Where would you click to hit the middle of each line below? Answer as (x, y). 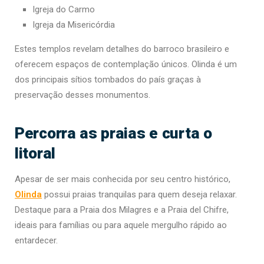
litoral (35, 153)
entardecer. (36, 241)
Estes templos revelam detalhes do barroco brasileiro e (122, 49)
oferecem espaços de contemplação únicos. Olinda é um (126, 65)
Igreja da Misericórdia (74, 25)
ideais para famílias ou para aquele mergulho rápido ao (121, 225)
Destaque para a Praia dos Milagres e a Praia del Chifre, (122, 210)
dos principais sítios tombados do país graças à (108, 80)
